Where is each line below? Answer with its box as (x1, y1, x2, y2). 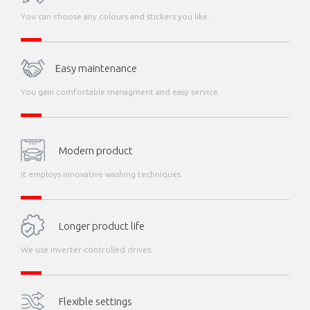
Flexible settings (59, 295, 132, 307)
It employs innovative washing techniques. (21, 170, 183, 179)
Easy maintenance (55, 62, 137, 74)
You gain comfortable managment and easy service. (21, 87, 220, 96)
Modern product (59, 144, 133, 156)
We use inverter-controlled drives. (21, 245, 153, 254)
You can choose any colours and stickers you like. (21, 12, 210, 21)
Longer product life (59, 219, 145, 232)
